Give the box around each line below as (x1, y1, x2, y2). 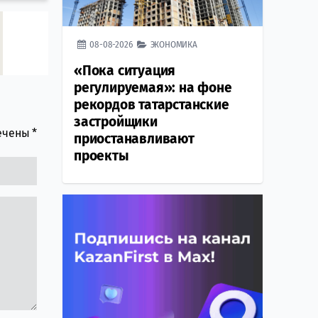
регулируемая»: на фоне (74, 79, 232, 97)
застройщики (74, 114, 158, 131)
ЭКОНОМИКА (150, 39, 197, 50)
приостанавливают (74, 131, 194, 148)
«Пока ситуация (74, 62, 176, 79)
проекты (74, 148, 129, 165)
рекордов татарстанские (74, 97, 229, 114)
